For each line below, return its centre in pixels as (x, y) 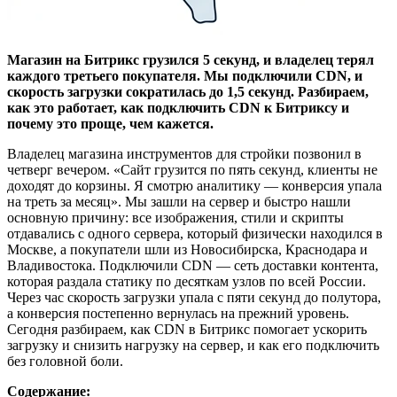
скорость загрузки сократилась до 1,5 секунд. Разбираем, (188, 91)
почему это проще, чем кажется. (110, 123)
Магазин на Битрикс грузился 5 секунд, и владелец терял (191, 59)
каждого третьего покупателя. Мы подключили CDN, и (185, 75)
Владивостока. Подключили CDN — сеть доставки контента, (193, 265)
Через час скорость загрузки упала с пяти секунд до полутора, (194, 297)
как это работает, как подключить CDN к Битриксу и (178, 107)
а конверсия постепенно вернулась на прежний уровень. (178, 313)
